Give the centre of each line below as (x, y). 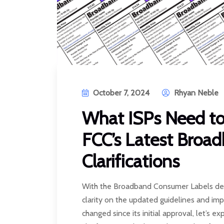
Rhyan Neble (195, 92)
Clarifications (133, 161)
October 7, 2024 (121, 92)
